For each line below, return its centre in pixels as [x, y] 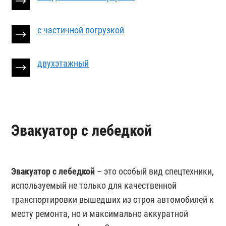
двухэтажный [63, 64]
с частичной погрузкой [81, 30]
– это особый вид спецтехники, [155, 172]
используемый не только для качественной [94, 186]
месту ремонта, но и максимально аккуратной [100, 214]
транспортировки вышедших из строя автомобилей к [113, 200]
